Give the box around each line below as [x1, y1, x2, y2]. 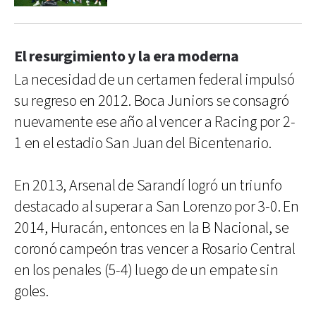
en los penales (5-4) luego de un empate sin [14, 260, 279, 281]
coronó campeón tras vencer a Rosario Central [14, 238, 296, 260]
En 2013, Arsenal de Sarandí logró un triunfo [14, 175, 282, 196]
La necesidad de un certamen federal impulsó [14, 69, 295, 90]
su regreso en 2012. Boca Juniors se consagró [14, 90, 289, 111]
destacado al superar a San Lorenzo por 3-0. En [14, 196, 299, 217]
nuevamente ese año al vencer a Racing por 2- [14, 111, 296, 133]
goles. [14, 281, 49, 302]
